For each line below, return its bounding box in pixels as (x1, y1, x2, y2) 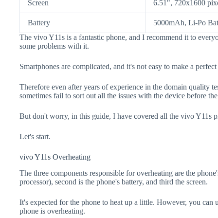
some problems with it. (19, 41, 89, 50)
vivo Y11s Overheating (19, 152, 91, 161)
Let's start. (19, 132, 51, 141)
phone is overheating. (19, 206, 85, 215)
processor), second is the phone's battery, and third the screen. (19, 177, 208, 186)
